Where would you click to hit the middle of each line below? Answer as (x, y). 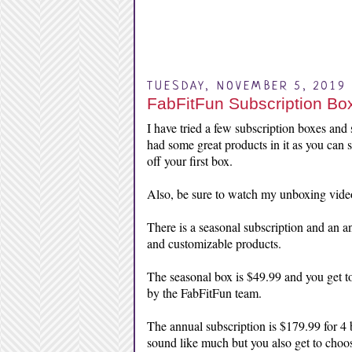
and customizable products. (216, 243)
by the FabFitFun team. (206, 293)
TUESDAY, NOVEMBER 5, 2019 (246, 87)
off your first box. (191, 161)
